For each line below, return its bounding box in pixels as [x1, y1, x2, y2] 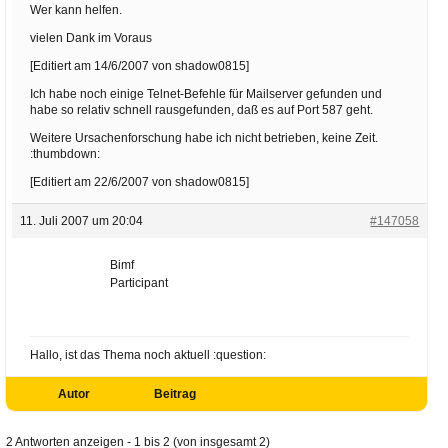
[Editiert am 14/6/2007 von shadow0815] [29, 58, 249, 73]
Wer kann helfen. [29, 2, 122, 17]
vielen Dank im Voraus [29, 30, 152, 45]
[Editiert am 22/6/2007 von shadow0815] [29, 174, 249, 189]
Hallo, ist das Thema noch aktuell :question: [29, 347, 266, 362]
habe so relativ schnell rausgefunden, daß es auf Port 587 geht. [29, 102, 373, 117]
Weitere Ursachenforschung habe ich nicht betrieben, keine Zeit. [29, 130, 378, 145]
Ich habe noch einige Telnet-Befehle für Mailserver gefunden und [29, 86, 382, 101]
